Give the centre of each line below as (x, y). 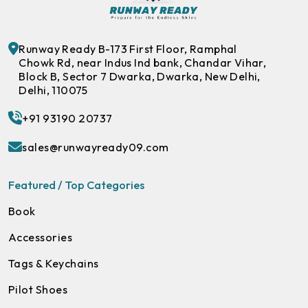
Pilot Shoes (38, 289)
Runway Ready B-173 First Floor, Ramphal (128, 48)
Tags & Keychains (54, 263)
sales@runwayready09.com (96, 147)
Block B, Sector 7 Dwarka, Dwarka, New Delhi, (140, 76)
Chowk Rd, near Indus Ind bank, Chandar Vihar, (143, 62)
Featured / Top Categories (76, 185)
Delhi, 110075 (53, 90)
